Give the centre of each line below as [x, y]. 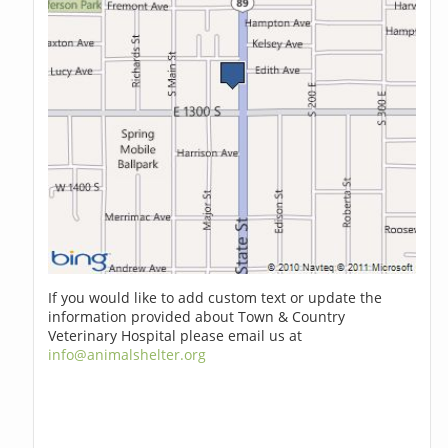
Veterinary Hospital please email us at [175, 336]
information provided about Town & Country [197, 317]
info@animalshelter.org [127, 355]
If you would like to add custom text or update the [215, 298]
